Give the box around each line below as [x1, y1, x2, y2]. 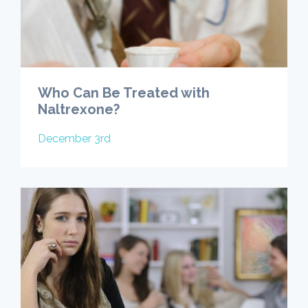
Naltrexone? [38, 100, 120, 118]
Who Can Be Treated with [38, 84, 210, 101]
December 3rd [38, 131, 111, 145]
